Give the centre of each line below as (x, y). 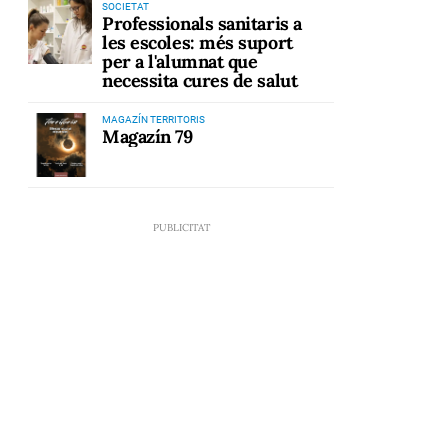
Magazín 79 (147, 136)
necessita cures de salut (200, 81)
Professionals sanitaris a (202, 24)
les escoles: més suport (197, 43)
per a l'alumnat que (180, 62)
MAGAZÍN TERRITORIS (153, 119)
